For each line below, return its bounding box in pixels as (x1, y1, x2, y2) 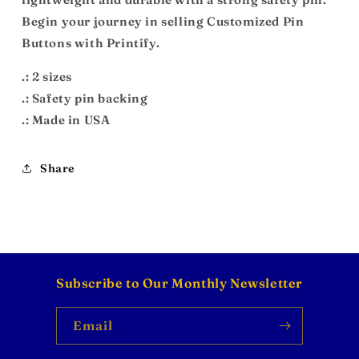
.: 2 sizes (22, 69, 72, 85)
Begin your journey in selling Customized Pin (22, 14, 305, 30)
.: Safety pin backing (22, 91, 148, 107)
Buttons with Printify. (22, 35, 160, 51)
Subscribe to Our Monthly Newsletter (56, 275, 303, 292)
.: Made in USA (22, 112, 111, 128)
